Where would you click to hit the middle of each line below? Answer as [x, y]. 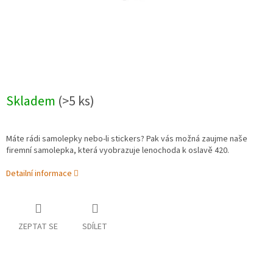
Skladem [32, 101]
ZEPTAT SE [38, 227]
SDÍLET [95, 227]
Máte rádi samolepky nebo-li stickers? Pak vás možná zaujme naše [127, 139]
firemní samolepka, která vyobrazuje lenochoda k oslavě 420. [118, 151]
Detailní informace [39, 174]
